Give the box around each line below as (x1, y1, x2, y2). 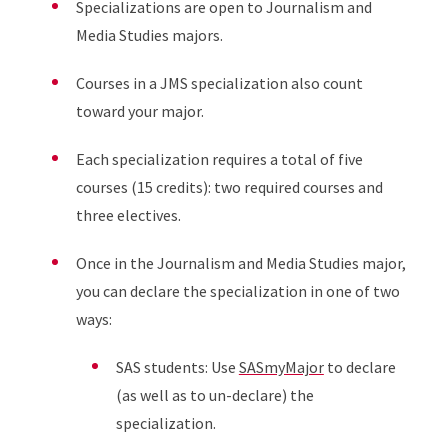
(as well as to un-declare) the (115, 385, 314, 405)
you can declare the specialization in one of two (75, 281, 400, 301)
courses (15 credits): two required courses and (75, 177, 383, 197)
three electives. (75, 205, 181, 225)
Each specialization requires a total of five (75, 149, 363, 169)
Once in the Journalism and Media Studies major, (75, 253, 406, 273)
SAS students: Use (115, 357, 239, 377)
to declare (323, 357, 396, 377)
